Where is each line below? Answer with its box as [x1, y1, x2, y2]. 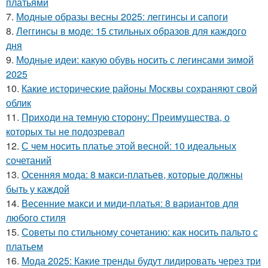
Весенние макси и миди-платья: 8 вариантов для [22, 196, 239, 210]
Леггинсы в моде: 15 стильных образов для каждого [16, 24, 246, 38]
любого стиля [6, 211, 66, 224]
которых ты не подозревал [6, 124, 124, 138]
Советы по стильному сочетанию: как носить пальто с [22, 225, 258, 239]
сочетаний [6, 153, 51, 167]
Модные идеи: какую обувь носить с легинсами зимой [16, 53, 254, 66]
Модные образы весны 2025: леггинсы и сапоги [16, 10, 228, 23]
